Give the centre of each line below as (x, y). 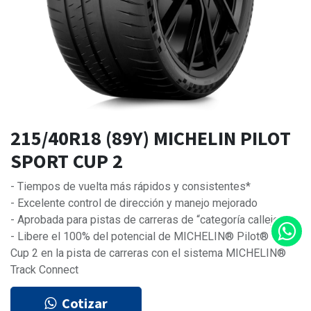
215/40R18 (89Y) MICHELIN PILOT (151, 138)
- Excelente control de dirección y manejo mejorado (134, 203)
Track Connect (44, 270)
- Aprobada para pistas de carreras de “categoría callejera (149, 220)
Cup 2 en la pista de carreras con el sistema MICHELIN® (148, 253)
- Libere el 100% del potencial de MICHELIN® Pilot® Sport (154, 237)
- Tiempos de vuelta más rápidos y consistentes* (131, 187)
